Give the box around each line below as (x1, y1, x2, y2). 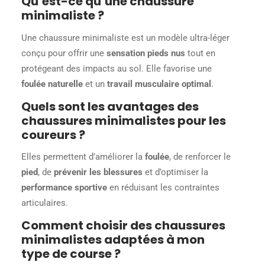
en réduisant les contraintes (107, 182, 220, 193)
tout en (185, 47, 216, 59)
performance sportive (21, 182, 108, 193)
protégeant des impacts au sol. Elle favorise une (21, 63, 212, 74)
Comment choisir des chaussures (21, 217, 226, 234)
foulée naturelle (21, 78, 83, 89)
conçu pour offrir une (21, 47, 107, 59)
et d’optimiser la (143, 167, 209, 178)
